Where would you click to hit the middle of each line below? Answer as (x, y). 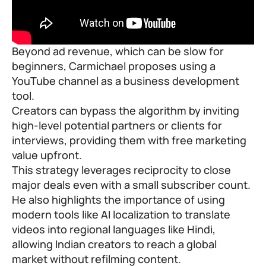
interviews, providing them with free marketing (129, 140)
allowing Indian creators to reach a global (114, 244)
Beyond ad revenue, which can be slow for (118, 51)
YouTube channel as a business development (126, 81)
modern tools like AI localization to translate (121, 215)
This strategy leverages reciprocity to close (121, 170)
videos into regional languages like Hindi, (114, 229)
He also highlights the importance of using (118, 200)
